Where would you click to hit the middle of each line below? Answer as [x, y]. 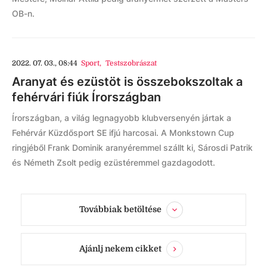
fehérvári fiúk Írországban [86, 97]
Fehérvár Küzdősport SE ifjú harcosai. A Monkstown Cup [123, 133]
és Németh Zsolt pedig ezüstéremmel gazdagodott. [114, 162]
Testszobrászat [131, 63]
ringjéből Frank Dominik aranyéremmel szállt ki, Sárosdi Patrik [132, 148]
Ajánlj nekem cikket [120, 248]
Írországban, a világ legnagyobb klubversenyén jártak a [122, 118]
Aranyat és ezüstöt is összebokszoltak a [127, 82]
